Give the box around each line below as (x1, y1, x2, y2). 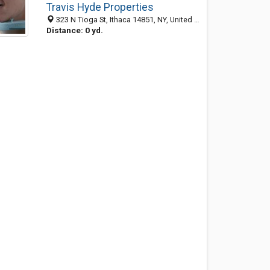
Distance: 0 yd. (46, 25, 103, 35)
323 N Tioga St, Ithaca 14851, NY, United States (54, 15, 194, 24)
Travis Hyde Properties (46, 1, 154, 13)
